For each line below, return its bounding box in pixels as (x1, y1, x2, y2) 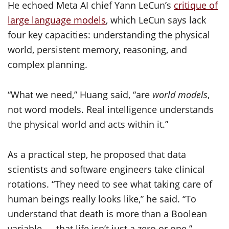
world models (152, 88, 208, 101)
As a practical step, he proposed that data (8, 148, 186, 161)
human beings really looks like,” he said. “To (8, 193, 196, 205)
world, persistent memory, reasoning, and (8, 43, 187, 56)
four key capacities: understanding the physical (8, 29, 210, 41)
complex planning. (8, 58, 87, 71)
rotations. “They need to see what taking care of (8, 178, 212, 191)
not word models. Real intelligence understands (8, 103, 214, 116)
